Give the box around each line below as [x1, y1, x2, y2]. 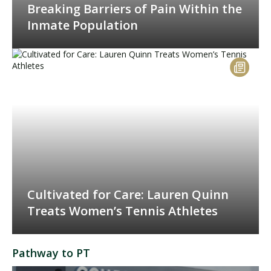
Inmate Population [27, 17, 138, 33]
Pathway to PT [12, 246, 90, 260]
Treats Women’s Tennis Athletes [27, 203, 218, 219]
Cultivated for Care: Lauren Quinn [27, 186, 229, 203]
